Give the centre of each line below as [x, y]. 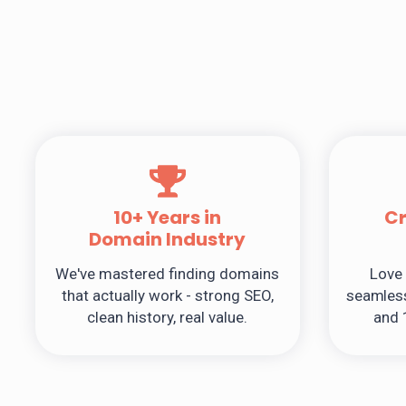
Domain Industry [168, 240]
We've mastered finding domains [168, 274]
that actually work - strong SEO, [167, 296]
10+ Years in [168, 218]
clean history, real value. [168, 318]
